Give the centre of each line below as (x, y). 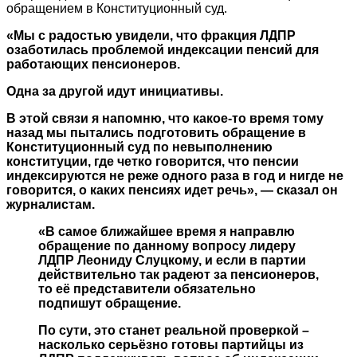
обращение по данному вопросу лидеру (167, 245)
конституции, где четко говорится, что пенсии (153, 161)
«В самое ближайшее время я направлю (167, 231)
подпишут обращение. (110, 303)
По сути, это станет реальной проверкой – (174, 330)
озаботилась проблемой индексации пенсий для (163, 49)
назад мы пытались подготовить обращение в (156, 132)
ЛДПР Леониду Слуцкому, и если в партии (172, 260)
